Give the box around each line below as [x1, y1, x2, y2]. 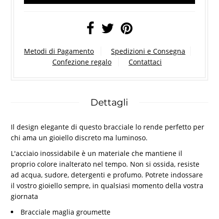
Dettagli [90, 96, 129, 108]
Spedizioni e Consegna [111, 46, 186, 56]
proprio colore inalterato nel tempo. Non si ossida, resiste [11, 159, 200, 169]
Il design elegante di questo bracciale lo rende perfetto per [11, 122, 205, 131]
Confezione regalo [52, 57, 111, 66]
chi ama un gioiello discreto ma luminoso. [11, 132, 148, 142]
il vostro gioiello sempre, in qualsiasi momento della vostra [11, 180, 204, 190]
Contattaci [128, 57, 162, 66]
